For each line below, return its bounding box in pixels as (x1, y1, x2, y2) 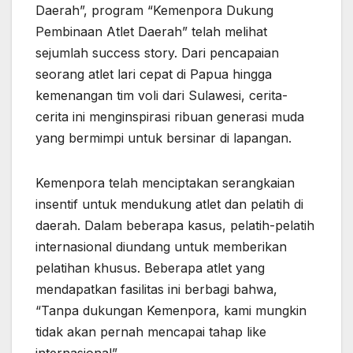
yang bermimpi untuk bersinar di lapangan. (35, 129, 292, 146)
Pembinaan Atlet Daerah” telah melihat (35, 23, 267, 39)
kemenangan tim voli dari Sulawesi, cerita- (35, 87, 288, 103)
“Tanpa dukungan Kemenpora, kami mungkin (35, 302, 307, 318)
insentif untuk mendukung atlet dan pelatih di (35, 195, 303, 212)
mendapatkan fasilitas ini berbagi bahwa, (35, 281, 277, 297)
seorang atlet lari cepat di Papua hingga (35, 65, 272, 82)
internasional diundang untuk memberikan (35, 238, 287, 255)
